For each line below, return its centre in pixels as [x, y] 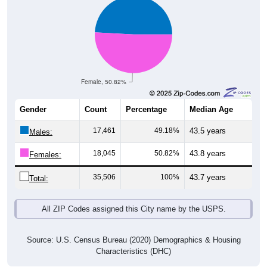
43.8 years [208, 154]
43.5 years [208, 131]
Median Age [211, 110]
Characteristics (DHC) [133, 252]
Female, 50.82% [103, 82]
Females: [45, 155]
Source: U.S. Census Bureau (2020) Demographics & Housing [133, 240]
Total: [39, 179]
